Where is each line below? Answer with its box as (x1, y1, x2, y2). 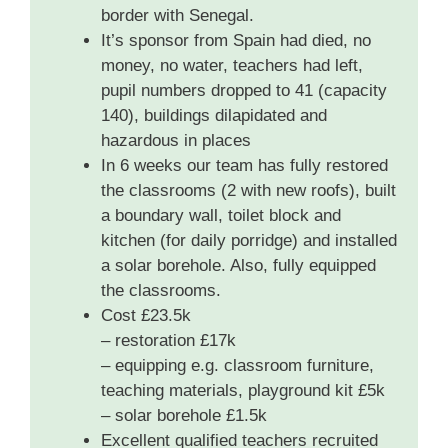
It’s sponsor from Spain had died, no (101, 31, 371, 51)
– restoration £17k (101, 331, 236, 351)
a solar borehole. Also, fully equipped (101, 256, 376, 276)
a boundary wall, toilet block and (101, 206, 341, 226)
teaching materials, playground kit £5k (101, 381, 385, 401)
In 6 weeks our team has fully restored (101, 156, 388, 176)
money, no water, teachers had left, (101, 56, 363, 76)
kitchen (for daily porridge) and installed (101, 231, 397, 251)
